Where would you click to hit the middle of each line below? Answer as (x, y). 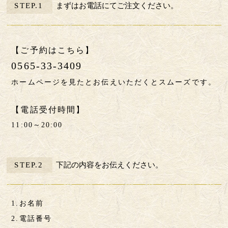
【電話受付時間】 (48, 110)
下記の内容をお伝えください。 (109, 165)
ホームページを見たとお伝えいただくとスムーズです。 (114, 82)
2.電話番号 (32, 219)
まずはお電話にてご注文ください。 (117, 6)
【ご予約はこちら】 (53, 50)
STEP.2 (29, 165)
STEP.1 (29, 6)
